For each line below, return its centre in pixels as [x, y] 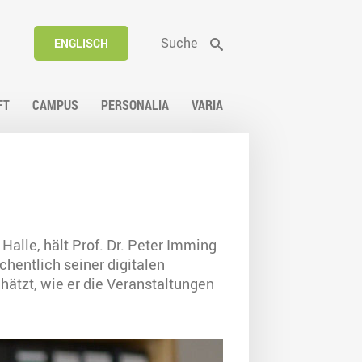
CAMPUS [55, 105]
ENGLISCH [81, 43]
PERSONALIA [135, 105]
